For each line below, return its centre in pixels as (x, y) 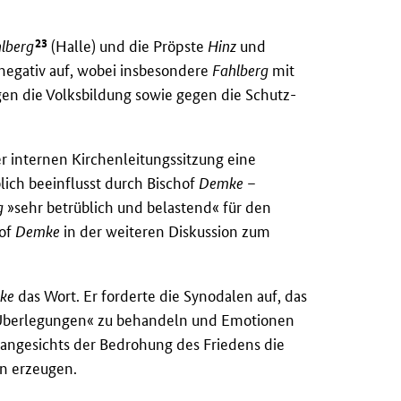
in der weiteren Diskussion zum (166, 232)
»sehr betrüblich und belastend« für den (138, 208)
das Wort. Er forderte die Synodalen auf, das (161, 296)
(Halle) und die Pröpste (128, 46)
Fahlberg (241, 71)
